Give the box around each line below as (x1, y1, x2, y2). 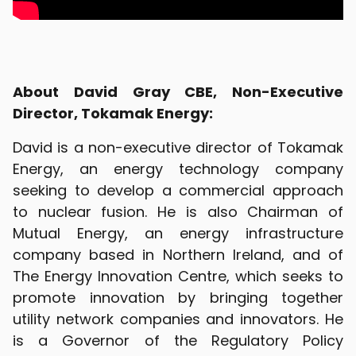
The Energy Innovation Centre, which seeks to (13, 266, 343, 286)
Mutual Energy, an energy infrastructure (13, 223, 343, 243)
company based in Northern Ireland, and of (13, 245, 343, 265)
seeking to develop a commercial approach (13, 180, 343, 200)
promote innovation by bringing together (13, 288, 343, 308)
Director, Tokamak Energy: (13, 103, 213, 123)
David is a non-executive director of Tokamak (13, 137, 343, 157)
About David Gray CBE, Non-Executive (13, 82, 343, 102)
